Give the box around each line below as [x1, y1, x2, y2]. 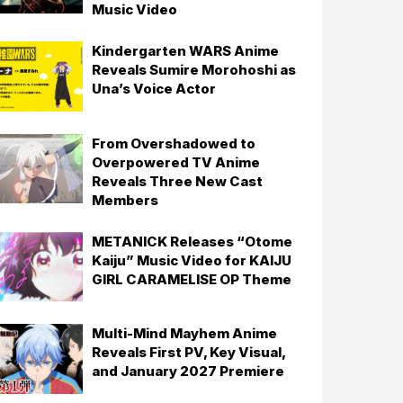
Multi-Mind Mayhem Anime [92, 325, 278, 343]
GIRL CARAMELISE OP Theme [92, 270, 292, 288]
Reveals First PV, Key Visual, [92, 344, 287, 362]
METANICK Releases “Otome [92, 232, 293, 250]
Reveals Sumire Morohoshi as [92, 61, 297, 78]
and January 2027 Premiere [92, 363, 285, 381]
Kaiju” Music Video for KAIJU [92, 251, 292, 269]
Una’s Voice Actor [92, 80, 217, 97]
